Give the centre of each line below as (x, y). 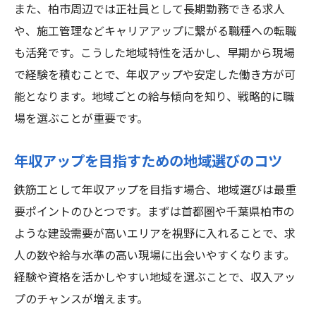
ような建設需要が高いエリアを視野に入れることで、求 (155, 235)
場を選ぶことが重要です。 (81, 120)
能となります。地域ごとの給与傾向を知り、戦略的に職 (154, 98)
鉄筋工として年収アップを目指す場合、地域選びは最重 (155, 191)
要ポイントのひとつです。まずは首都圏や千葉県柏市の (154, 213)
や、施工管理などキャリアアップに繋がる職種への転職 (155, 32)
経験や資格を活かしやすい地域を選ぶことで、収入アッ (155, 278)
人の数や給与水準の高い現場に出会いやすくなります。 (154, 256)
